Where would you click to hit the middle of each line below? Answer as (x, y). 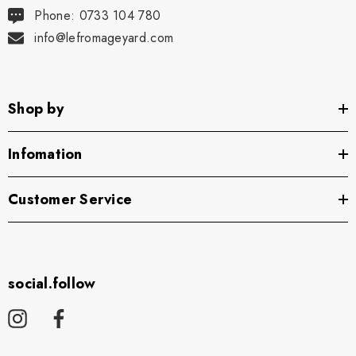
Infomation (45, 155)
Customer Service (70, 200)
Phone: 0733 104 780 (98, 16)
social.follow (52, 284)
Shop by (36, 109)
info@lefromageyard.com (104, 38)
